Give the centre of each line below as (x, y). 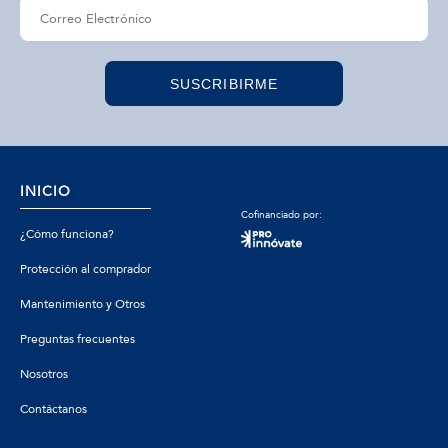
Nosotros (44, 374)
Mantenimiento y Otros (82, 304)
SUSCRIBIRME (224, 83)
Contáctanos (53, 409)
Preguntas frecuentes (77, 339)
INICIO (45, 191)
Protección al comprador (85, 269)
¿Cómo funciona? (67, 234)
